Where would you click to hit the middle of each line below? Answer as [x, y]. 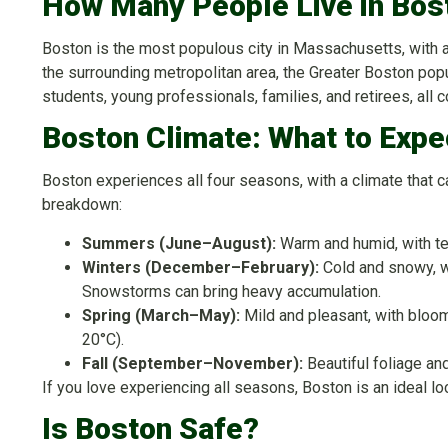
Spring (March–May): [161, 315]
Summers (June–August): [179, 243]
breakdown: [82, 205]
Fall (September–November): [192, 363]
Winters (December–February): [200, 267]
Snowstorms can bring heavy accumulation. [231, 291]
